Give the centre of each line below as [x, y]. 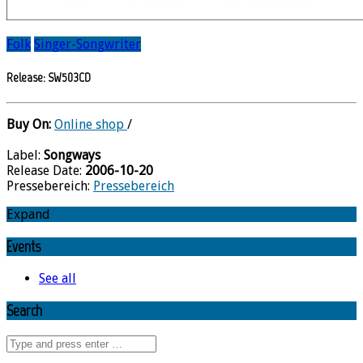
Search [24, 311]
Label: [25, 156]
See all [58, 279]
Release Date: [46, 171]
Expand [28, 215]
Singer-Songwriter [88, 45]
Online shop [91, 125]
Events [23, 246]
